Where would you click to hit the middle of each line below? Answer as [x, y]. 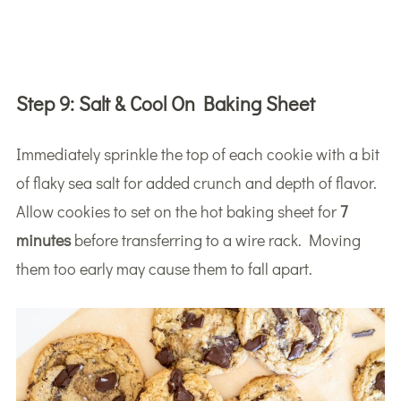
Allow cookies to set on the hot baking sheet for [178, 212]
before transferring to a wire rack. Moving [215, 240]
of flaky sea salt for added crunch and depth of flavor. [196, 183]
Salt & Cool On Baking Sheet [196, 104]
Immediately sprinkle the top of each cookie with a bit [197, 154]
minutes [43, 240]
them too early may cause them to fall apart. [164, 269]
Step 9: [47, 104]
